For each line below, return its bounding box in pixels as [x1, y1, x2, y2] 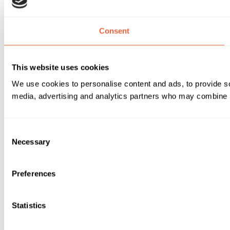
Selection [4, 139, 35, 148]
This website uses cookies [12, 63, 109, 72]
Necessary [12, 137, 50, 146]
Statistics [12, 201, 46, 209]
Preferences [12, 169, 56, 178]
